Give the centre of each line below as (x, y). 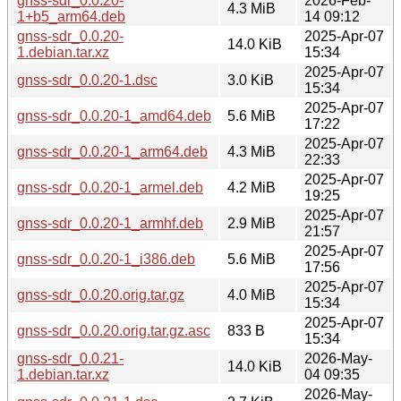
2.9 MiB (252, 223)
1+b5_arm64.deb (71, 16)
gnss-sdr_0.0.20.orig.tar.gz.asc (114, 330)
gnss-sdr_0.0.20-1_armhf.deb (110, 223)
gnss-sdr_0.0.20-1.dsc (87, 80)
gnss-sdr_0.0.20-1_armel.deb (110, 187)
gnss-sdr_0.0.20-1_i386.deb (106, 259)
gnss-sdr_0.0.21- (70, 358)
